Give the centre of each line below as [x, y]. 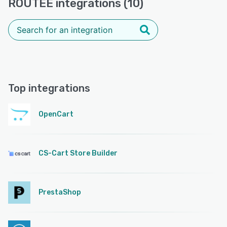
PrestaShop [60, 192]
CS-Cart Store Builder [78, 153]
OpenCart [56, 114]
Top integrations [49, 88]
